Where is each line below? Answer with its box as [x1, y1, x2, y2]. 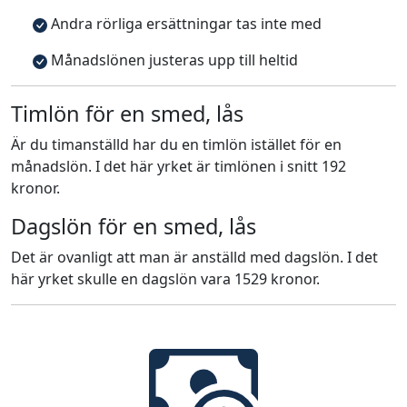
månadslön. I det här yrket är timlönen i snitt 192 [11, 156, 346, 176]
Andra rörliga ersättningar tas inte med [47, 14, 322, 34]
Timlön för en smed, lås [11, 99, 243, 128]
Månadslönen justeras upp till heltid [47, 50, 298, 70]
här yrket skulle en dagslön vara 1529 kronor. [11, 269, 320, 289]
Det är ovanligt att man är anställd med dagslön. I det [11, 247, 378, 267]
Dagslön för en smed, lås [11, 212, 256, 241]
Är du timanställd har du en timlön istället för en [11, 134, 342, 154]
